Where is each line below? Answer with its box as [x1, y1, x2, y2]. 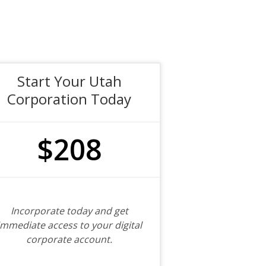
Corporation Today [7, 89, 132, 109]
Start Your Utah [17, 71, 122, 91]
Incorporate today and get [10, 204, 128, 217]
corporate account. [26, 233, 113, 246]
